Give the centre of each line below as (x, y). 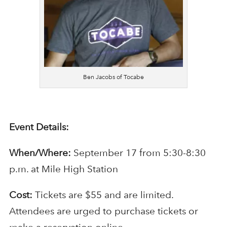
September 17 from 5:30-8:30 (138, 153)
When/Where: (40, 153)
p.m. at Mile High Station (63, 169)
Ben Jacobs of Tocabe (113, 76)
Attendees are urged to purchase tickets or (103, 211)
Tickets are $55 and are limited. (104, 195)
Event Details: (39, 127)
